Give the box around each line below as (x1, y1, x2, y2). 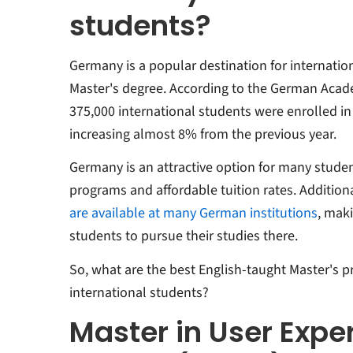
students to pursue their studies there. (69, 226, 301, 246)
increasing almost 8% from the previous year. (69, 124, 340, 144)
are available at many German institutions (69, 203, 318, 223)
